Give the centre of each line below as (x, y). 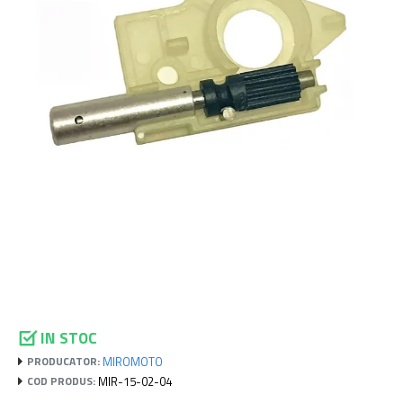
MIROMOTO (133, 361)
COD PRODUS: (61, 381)
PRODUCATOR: (63, 361)
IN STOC (69, 338)
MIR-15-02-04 (135, 381)
